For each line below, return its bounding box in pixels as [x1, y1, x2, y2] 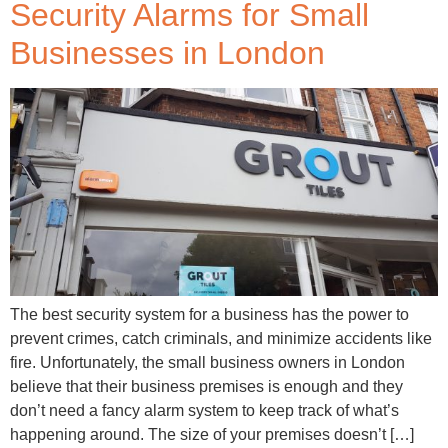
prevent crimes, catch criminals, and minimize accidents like [10, 330, 432, 348]
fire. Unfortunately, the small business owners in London [10, 354, 405, 372]
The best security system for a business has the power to [10, 306, 409, 324]
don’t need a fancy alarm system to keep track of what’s [10, 402, 399, 420]
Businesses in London [10, 35, 325, 72]
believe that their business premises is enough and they [10, 378, 403, 396]
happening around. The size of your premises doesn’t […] [10, 426, 414, 444]
